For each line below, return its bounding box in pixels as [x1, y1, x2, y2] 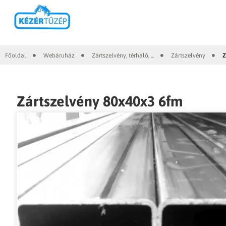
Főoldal [5, 52, 26, 59]
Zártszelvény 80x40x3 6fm [17, 92, 183, 109]
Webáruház [43, 52, 75, 59]
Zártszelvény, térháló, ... [92, 52, 154, 59]
